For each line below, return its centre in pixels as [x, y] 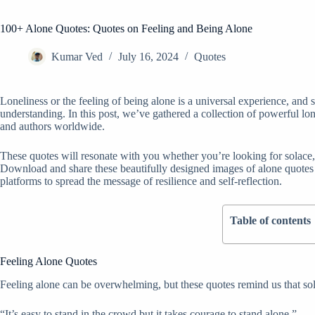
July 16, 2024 [148, 57]
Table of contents [271, 220]
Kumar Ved [77, 57]
